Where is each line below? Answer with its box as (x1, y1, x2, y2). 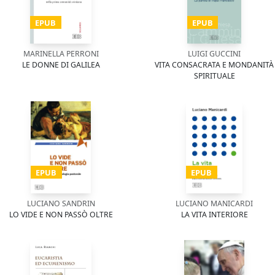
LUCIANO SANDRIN (26, 198, 95, 209)
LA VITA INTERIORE (180, 209, 248, 220)
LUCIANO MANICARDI (176, 198, 253, 209)
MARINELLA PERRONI (23, 48, 99, 59)
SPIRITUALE (193, 71, 235, 81)
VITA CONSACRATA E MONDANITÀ (155, 60, 274, 70)
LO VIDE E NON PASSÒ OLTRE (9, 209, 113, 220)
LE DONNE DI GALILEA (21, 60, 100, 70)
